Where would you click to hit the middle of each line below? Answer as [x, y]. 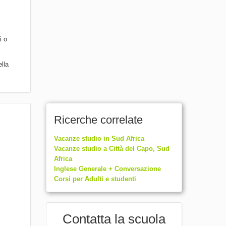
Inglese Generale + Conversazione [107, 168]
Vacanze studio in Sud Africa [99, 138]
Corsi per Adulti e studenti [95, 179]
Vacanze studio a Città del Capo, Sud [111, 148]
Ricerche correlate [98, 120]
